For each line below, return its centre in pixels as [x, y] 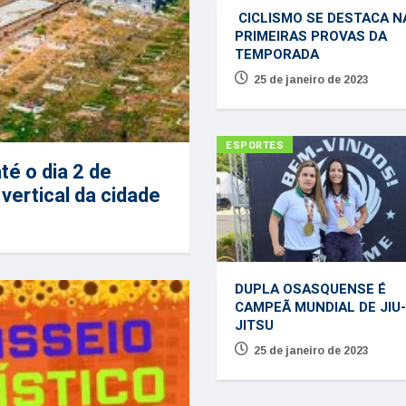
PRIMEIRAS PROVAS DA [310, 37]
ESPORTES [255, 146]
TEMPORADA [280, 55]
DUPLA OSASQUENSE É [310, 289]
